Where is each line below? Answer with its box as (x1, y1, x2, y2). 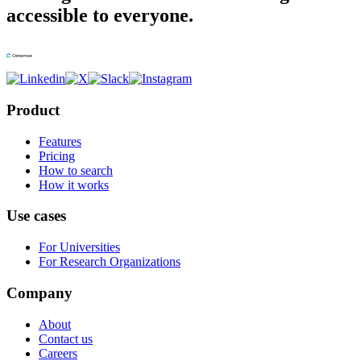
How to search (39, 163, 113, 177)
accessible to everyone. (6, 5, 193, 27)
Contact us (39, 331, 93, 346)
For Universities (39, 240, 120, 255)
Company (6, 284, 73, 301)
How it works (39, 177, 109, 192)
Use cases (6, 207, 66, 225)
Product (6, 101, 60, 118)
